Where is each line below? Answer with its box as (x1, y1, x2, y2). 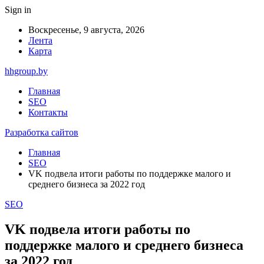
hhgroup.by (5, 66, 48, 76)
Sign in (5, 5, 31, 15)
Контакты (28, 107, 68, 117)
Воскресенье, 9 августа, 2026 (28, 25, 144, 35)
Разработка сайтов (5, 127, 78, 137)
